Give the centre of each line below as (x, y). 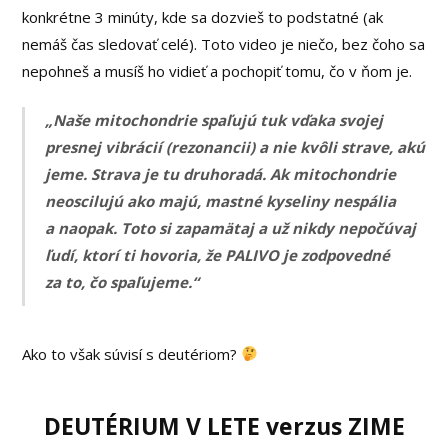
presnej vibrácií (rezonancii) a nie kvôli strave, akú (235, 147)
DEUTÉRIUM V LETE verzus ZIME (224, 426)
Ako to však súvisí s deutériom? (132, 353)
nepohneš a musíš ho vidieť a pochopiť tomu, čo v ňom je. (217, 70)
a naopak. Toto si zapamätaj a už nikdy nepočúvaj (231, 228)
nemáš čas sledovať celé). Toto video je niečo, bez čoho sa (224, 43)
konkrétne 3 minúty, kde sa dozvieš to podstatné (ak (203, 16)
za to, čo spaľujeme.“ (122, 282)
